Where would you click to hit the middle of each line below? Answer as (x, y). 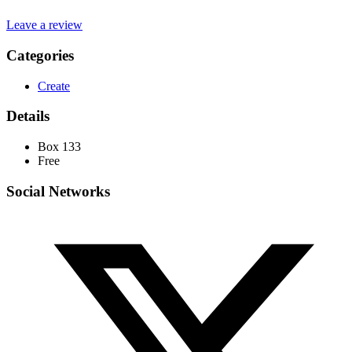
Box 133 (59, 147)
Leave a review (44, 25)
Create (54, 86)
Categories (40, 55)
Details (28, 116)
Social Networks (58, 191)
